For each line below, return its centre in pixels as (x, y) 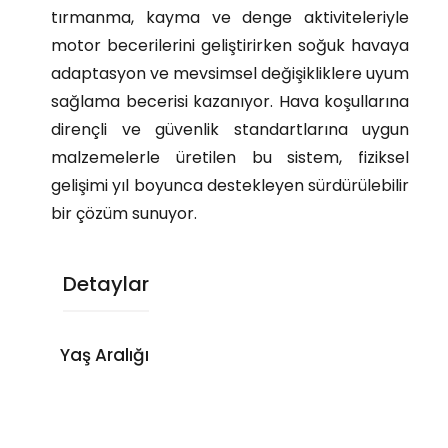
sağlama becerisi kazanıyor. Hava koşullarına (230, 102)
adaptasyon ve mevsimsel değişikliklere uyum (230, 74)
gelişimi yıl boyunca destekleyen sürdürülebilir (230, 186)
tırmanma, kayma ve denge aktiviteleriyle (230, 18)
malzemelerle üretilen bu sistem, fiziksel (230, 158)
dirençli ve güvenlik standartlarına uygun (230, 130)
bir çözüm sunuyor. (124, 214)
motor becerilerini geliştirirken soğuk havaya (230, 46)
